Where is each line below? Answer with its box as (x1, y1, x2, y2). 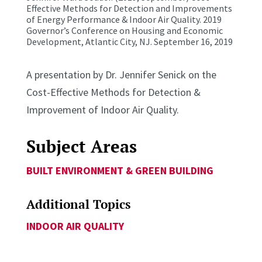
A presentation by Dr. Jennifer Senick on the (26, 68, 216, 82)
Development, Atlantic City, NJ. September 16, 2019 (26, 36, 233, 48)
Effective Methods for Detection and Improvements (26, 2, 232, 15)
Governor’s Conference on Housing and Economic (26, 25, 223, 37)
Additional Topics (26, 196, 130, 213)
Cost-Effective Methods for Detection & (26, 85, 201, 99)
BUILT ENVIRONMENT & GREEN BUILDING (26, 164, 213, 178)
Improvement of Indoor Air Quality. (26, 103, 179, 117)
